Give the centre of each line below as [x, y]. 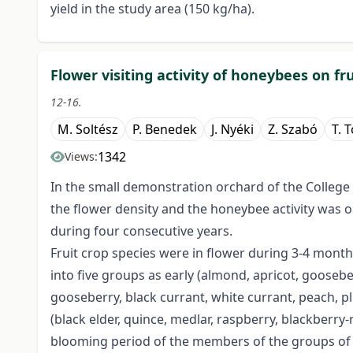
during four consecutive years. [141, 231]
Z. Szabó [293, 130]
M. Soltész [88, 130]
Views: [81, 157]
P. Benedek [165, 130]
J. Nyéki [232, 130]
